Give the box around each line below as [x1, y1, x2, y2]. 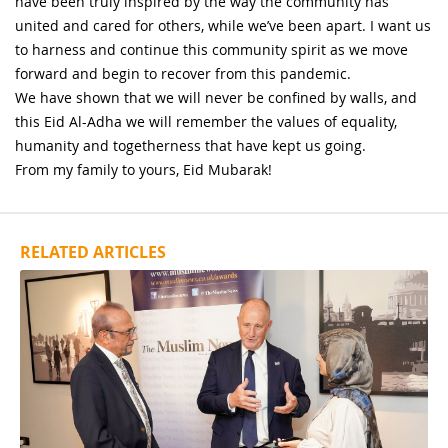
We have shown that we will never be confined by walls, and [15, 87, 417, 107]
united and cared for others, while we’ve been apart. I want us [15, 15, 431, 35]
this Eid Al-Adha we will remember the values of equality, [15, 111, 397, 131]
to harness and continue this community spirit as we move [15, 39, 408, 59]
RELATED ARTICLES [20, 240, 166, 263]
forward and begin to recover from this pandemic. [15, 63, 351, 83]
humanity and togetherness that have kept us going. [15, 135, 366, 155]
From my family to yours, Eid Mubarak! [15, 159, 272, 179]
